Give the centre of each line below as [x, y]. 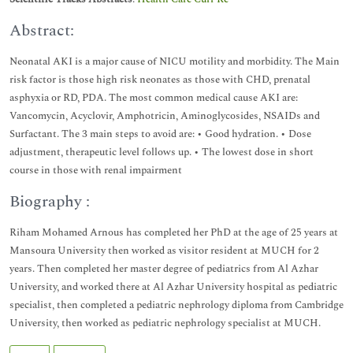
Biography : [50, 202]
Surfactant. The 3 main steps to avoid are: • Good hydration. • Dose [160, 134]
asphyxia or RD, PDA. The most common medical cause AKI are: [154, 98]
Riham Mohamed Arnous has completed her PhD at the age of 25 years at [174, 232]
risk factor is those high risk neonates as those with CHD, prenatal [160, 80]
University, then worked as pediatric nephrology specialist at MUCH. [165, 323]
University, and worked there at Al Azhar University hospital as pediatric [173, 287]
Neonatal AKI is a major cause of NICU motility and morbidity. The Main [175, 61]
